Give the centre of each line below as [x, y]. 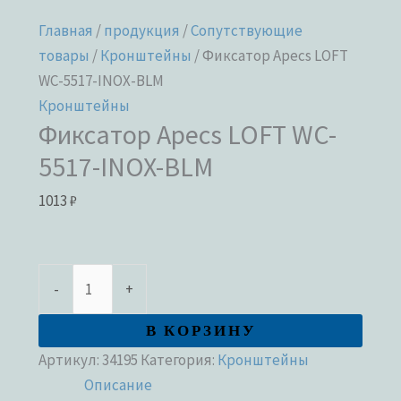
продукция [142, 30]
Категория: [179, 359]
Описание [119, 384]
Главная [66, 30]
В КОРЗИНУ [200, 330]
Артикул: [71, 359]
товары [64, 55]
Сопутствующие [247, 30]
